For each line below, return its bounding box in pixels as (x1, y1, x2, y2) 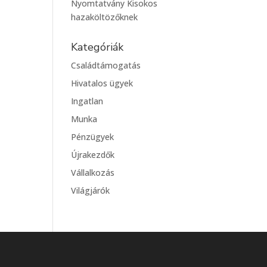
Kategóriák (71, 39, 124, 54)
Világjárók (71, 184, 110, 196)
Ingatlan (71, 95, 104, 107)
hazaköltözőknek (71, 11, 138, 23)
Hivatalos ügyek (71, 77, 133, 89)
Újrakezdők (71, 148, 115, 160)
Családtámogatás (71, 59, 141, 71)
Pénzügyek (71, 131, 114, 142)
